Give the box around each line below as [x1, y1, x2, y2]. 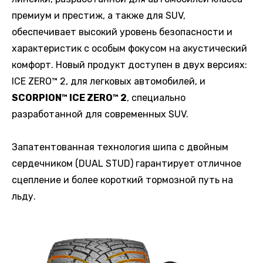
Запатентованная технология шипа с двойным [12, 141, 228, 153]
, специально [127, 92, 186, 103]
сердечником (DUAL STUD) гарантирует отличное [12, 157, 241, 169]
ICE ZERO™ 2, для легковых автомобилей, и [12, 75, 205, 87]
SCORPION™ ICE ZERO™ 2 [12, 92, 127, 103]
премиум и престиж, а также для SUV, [12, 9, 186, 21]
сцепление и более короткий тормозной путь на [12, 174, 233, 186]
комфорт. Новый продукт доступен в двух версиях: [12, 59, 247, 70]
